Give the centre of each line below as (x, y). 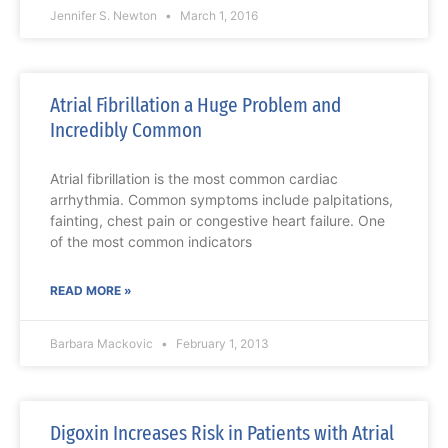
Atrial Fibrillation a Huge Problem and (195, 105)
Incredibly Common (126, 130)
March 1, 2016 (217, 16)
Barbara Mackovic (103, 344)
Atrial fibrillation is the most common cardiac (194, 179)
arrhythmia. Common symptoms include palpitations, (221, 200)
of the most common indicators (151, 242)
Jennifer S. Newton (105, 16)
